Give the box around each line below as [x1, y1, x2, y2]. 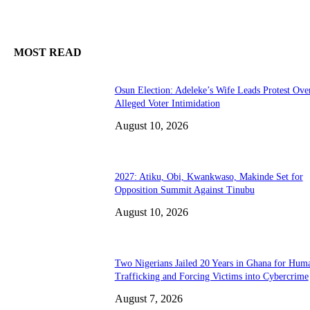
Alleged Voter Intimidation [114, 98, 220, 109]
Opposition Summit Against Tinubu [114, 184, 255, 195]
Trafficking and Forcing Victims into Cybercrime [114, 271, 309, 282]
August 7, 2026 [114, 292, 183, 304]
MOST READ [14, 46, 82, 59]
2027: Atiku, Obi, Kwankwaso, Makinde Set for [114, 171, 303, 182]
